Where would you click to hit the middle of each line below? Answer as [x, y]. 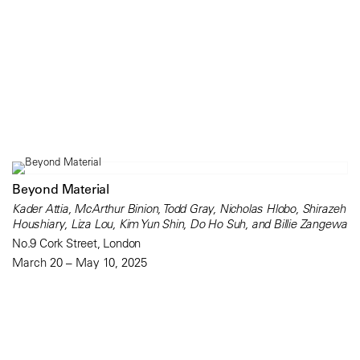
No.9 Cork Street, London [77, 243]
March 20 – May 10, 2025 [80, 262]
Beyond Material [61, 188]
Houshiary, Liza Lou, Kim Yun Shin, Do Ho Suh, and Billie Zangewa [180, 223]
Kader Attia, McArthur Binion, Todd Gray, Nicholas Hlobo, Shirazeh [179, 208]
